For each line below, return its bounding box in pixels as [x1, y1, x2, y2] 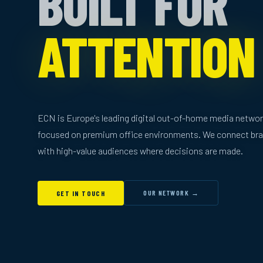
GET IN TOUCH [56, 188, 106, 197]
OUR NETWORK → [143, 188, 200, 197]
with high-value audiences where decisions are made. [38, 145, 243, 156]
